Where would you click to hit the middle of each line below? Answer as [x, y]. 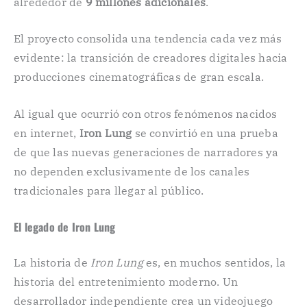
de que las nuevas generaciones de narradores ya [146, 152]
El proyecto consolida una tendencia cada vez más [148, 39]
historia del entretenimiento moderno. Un [126, 282]
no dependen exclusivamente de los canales [132, 171]
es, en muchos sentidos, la [214, 263]
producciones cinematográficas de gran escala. [139, 77]
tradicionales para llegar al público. [109, 190]
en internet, [47, 133]
